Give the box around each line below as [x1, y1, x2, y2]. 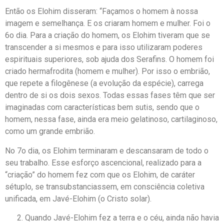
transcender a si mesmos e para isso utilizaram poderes [5, 42, 202, 52]
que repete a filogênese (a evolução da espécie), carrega [5, 78, 203, 88]
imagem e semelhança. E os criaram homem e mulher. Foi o [5, 18, 210, 28]
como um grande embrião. [5, 126, 95, 136]
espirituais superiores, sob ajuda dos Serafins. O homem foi [5, 54, 214, 64]
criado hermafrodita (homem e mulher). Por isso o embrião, [5, 66, 210, 76]
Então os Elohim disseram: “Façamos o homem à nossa [5, 6, 198, 16]
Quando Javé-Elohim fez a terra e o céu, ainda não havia [25, 212, 219, 222]
